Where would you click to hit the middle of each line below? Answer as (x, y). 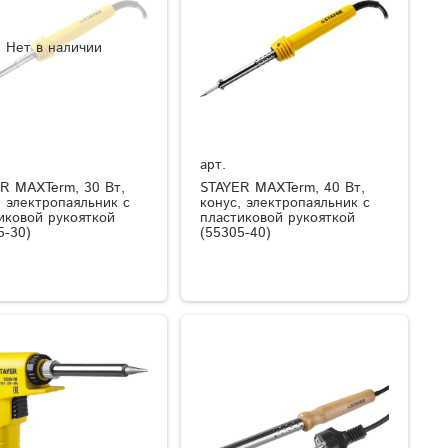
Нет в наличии (54, 47)
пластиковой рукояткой (278, 217)
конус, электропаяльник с (285, 202)
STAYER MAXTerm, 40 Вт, (283, 187)
